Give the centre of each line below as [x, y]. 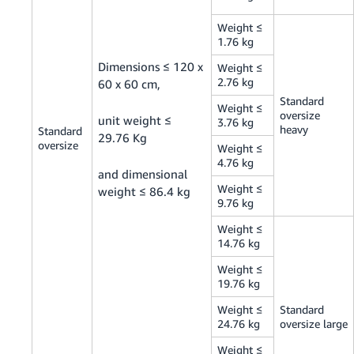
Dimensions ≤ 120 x [151, 67]
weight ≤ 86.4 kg [145, 192]
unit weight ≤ [135, 121]
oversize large [314, 324]
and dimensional [143, 174]
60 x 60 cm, [130, 84]
